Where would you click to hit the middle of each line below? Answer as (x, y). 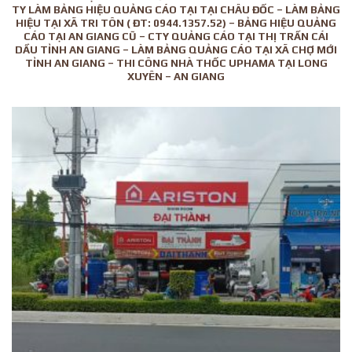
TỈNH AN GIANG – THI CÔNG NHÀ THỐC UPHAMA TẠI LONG (176, 63)
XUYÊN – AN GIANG (176, 77)
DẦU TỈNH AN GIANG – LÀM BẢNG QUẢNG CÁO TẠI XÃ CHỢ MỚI (176, 50)
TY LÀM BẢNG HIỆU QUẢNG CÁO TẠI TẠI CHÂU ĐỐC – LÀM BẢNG (176, 10)
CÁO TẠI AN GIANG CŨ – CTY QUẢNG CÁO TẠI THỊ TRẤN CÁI (176, 37)
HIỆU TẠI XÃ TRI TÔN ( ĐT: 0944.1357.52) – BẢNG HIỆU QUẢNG (176, 23)
